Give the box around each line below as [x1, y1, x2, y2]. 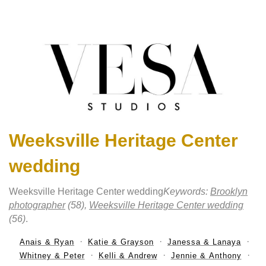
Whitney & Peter [19, 251, 85, 261]
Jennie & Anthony [170, 251, 242, 261]
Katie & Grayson [88, 237, 154, 247]
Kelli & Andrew [98, 251, 157, 261]
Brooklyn [210, 186, 248, 197]
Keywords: [163, 186, 210, 197]
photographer [9, 200, 65, 211]
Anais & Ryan [20, 237, 74, 247]
